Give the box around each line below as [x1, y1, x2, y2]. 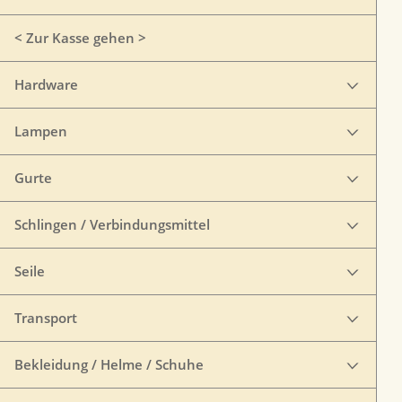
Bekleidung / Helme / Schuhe [14, 355, 204, 373]
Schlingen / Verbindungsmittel [14, 215, 210, 233]
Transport [14, 309, 77, 327]
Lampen [14, 122, 67, 140]
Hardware [14, 75, 78, 93]
